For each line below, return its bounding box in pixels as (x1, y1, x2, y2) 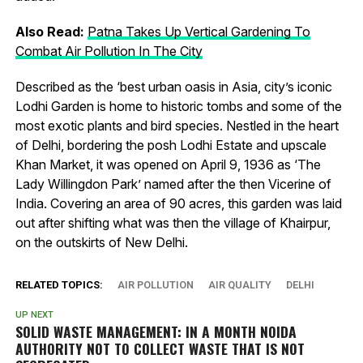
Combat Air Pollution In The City (15, 42, 203, 59)
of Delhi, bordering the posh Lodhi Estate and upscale (15, 136, 327, 153)
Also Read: (15, 23, 88, 40)
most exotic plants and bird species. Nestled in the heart (15, 117, 339, 134)
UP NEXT (15, 309, 53, 320)
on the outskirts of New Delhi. (15, 233, 188, 250)
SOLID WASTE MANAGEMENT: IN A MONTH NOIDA (15, 320, 297, 342)
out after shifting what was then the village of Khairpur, (15, 214, 331, 231)
